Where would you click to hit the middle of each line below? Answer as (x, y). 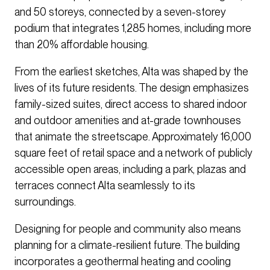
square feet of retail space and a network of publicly (133, 153)
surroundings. (45, 202)
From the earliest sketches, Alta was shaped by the (131, 72)
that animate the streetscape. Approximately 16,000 (133, 137)
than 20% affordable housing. (82, 45)
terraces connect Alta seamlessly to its (105, 186)
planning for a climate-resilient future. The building (127, 245)
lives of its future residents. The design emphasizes (132, 88)
